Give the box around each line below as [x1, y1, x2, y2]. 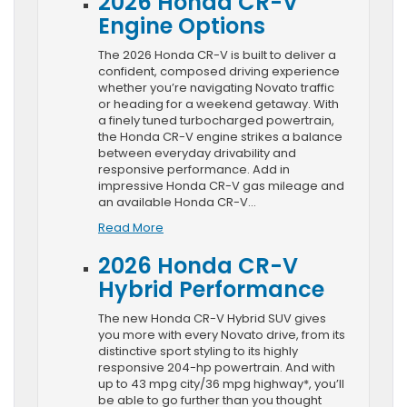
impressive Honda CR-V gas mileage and [98, 176, 344, 194]
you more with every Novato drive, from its [98, 325, 345, 343]
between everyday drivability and [98, 144, 296, 162]
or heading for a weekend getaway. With [98, 94, 339, 113]
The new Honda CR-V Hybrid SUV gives [98, 309, 326, 327]
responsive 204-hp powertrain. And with [98, 358, 335, 376]
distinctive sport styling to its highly [98, 342, 298, 360]
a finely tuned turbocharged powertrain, [98, 111, 334, 129]
